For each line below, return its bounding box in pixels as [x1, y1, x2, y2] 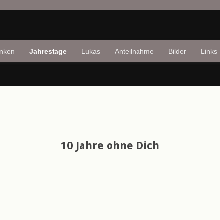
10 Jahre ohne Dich [61, 139, 159, 152]
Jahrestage [29, 47, 67, 55]
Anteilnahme [115, 47, 154, 55]
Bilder [168, 47, 186, 55]
